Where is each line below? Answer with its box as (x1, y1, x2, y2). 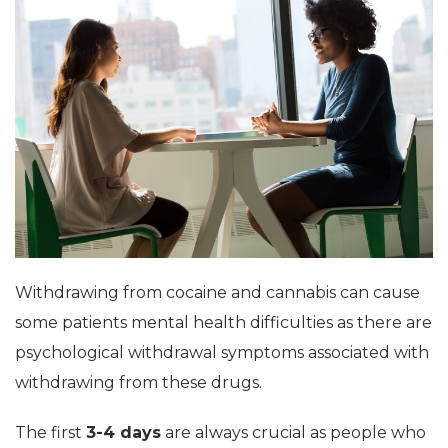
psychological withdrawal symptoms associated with (15, 342, 429, 362)
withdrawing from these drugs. (15, 372, 262, 392)
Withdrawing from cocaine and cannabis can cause (15, 282, 420, 302)
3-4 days (86, 422, 161, 442)
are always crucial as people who (161, 422, 426, 442)
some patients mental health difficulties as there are (15, 312, 432, 332)
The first (15, 422, 86, 442)
